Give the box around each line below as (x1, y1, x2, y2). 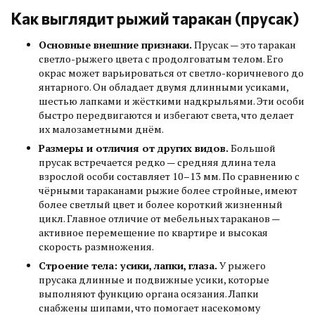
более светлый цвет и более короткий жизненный (39, 198, 283, 212)
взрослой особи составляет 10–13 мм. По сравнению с (39, 169, 300, 184)
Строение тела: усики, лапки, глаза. (39, 259, 219, 273)
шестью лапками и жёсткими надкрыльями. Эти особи (39, 94, 304, 108)
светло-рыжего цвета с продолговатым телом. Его (39, 52, 283, 66)
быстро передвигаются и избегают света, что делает (39, 108, 294, 122)
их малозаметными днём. (39, 122, 164, 136)
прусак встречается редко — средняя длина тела (39, 155, 276, 169)
